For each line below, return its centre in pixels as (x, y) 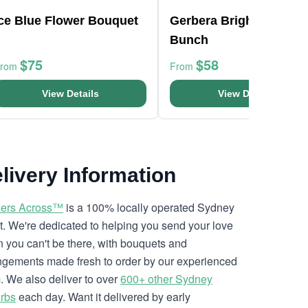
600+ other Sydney (166, 279)
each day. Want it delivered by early (103, 297)
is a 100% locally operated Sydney (149, 207)
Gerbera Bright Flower (235, 21)
